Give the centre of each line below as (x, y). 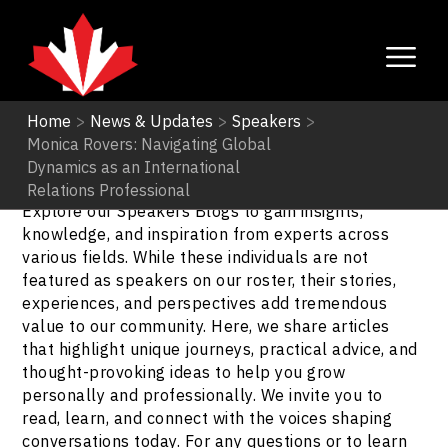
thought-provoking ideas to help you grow (184, 371)
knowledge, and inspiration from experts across (206, 233)
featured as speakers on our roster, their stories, (209, 279)
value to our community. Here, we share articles (206, 325)
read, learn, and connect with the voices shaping (207, 417)
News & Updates (151, 120)
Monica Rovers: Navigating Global (148, 143)
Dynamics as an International (133, 166)
